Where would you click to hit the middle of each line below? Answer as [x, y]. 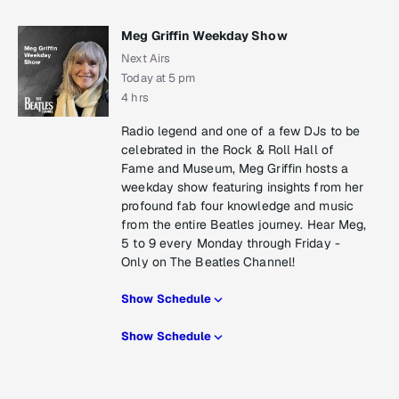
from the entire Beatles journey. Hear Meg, [244, 225]
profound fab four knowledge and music [237, 206]
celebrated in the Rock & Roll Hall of [228, 150]
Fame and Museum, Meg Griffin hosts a [235, 169]
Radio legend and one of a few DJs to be [241, 131]
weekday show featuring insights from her [243, 187]
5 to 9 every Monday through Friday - [231, 244]
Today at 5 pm [159, 78]
